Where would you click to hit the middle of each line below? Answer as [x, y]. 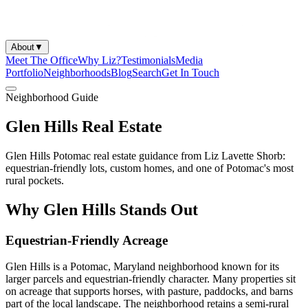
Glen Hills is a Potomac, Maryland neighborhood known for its [142, 267]
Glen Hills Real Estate [84, 126]
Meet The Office [42, 60]
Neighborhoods [77, 73]
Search [147, 73]
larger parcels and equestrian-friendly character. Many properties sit [151, 279]
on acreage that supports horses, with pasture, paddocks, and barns [149, 291]
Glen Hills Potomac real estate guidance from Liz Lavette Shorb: [145, 155]
